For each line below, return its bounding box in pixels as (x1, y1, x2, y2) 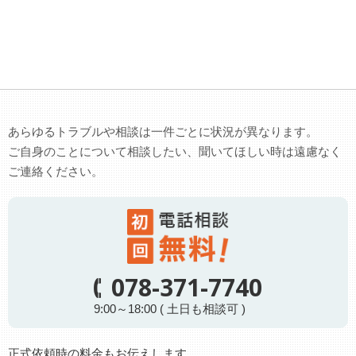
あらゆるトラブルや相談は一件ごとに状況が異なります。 (8, 125, 318, 138)
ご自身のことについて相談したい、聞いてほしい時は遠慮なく (8, 145, 342, 158)
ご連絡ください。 (8, 164, 103, 178)
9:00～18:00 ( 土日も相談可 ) (94, 301, 246, 315)
